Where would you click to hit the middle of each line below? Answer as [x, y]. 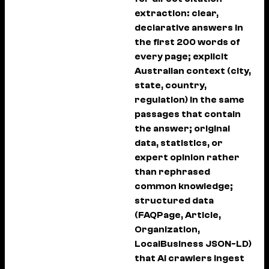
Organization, [167, 229]
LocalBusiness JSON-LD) [193, 244]
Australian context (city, [193, 71]
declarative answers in [189, 28]
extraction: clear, [177, 13]
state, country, [171, 85]
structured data [174, 201]
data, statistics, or [179, 143]
